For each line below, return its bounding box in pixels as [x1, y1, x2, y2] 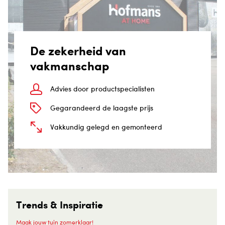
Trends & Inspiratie [16, 198, 103, 211]
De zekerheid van [30, 43, 126, 58]
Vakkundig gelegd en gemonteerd [50, 122, 162, 131]
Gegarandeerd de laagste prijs [50, 103, 153, 112]
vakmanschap [30, 58, 109, 73]
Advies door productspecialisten [50, 84, 155, 93]
